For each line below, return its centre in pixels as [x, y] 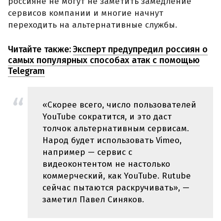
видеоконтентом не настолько [106, 164]
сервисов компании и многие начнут [86, 13]
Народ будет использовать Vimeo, [112, 140]
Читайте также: [39, 49]
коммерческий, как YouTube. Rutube [117, 176]
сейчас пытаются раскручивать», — [116, 187]
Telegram [26, 71]
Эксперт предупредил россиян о [140, 49]
